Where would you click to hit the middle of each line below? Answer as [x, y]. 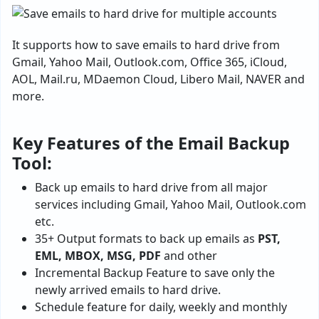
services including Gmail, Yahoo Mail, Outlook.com [171, 204]
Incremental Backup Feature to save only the [155, 273]
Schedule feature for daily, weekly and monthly [161, 307]
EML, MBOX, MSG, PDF [98, 256]
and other [189, 256]
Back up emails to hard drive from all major [151, 187]
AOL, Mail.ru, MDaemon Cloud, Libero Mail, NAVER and [158, 79]
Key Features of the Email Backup [151, 143]
